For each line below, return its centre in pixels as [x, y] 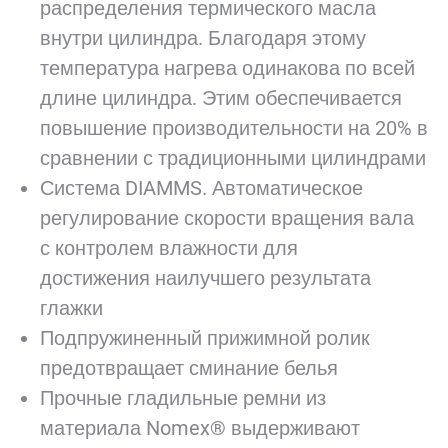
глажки [71, 308]
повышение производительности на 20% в [234, 128]
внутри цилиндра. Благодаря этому [203, 38]
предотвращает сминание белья [189, 368]
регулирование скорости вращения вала [227, 218]
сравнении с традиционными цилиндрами [233, 158]
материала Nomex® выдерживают [200, 428]
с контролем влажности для [169, 248]
